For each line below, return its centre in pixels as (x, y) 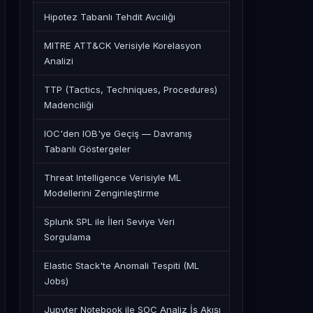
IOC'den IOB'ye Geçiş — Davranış (118, 133)
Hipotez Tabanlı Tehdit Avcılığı (110, 17)
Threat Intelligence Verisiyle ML (112, 177)
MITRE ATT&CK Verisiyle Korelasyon (123, 45)
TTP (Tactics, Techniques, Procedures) (131, 89)
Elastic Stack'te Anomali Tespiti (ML (122, 265)
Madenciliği (69, 105)
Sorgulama (67, 237)
